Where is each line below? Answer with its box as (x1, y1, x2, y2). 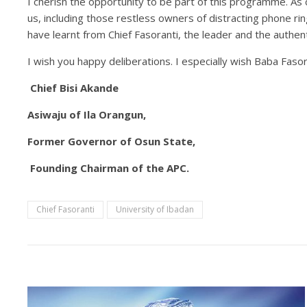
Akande (77, 81, 119, 95)
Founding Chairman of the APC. (27, 161, 189, 175)
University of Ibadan (116, 204, 194, 215)
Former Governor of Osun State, (27, 134, 195, 148)
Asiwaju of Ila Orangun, (27, 108, 146, 121)
